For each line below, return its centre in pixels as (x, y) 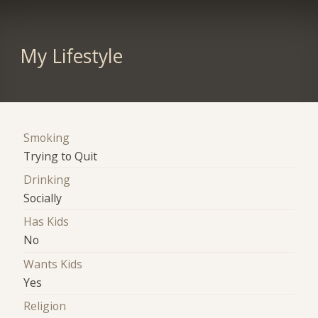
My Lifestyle (71, 56)
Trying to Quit (61, 156)
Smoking (47, 137)
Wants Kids (53, 264)
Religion (45, 306)
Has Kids (46, 222)
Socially (43, 198)
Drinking (47, 180)
